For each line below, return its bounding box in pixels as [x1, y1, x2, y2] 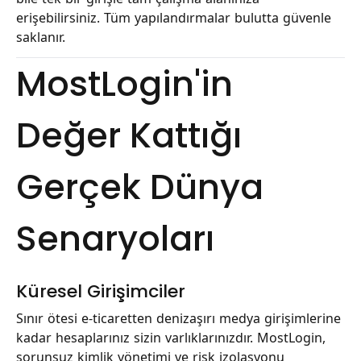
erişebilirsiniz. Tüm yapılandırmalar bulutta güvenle [16, 10, 331, 27]
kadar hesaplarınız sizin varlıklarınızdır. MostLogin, [16, 329, 326, 346]
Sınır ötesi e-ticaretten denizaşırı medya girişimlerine [16, 309, 341, 326]
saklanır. [16, 29, 65, 46]
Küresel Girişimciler [16, 279, 185, 305]
